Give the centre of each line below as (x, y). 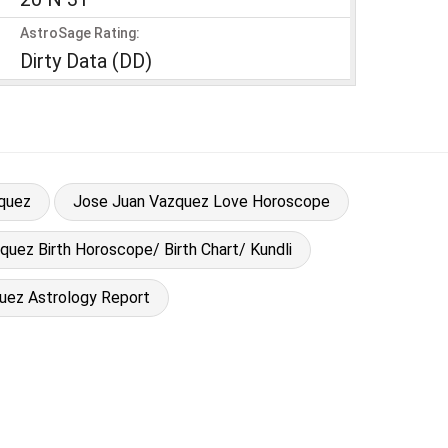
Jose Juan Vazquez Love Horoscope (201, 201)
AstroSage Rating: (80, 32)
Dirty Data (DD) (86, 60)
